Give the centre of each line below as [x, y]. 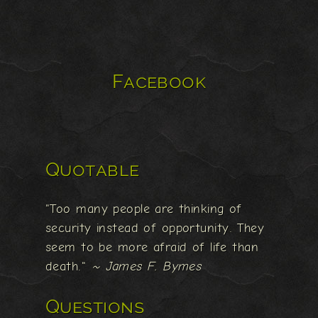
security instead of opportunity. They [155, 229]
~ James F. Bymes [146, 267]
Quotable [93, 170]
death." [68, 267]
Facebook [159, 82]
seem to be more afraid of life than [152, 248]
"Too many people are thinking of [144, 209]
